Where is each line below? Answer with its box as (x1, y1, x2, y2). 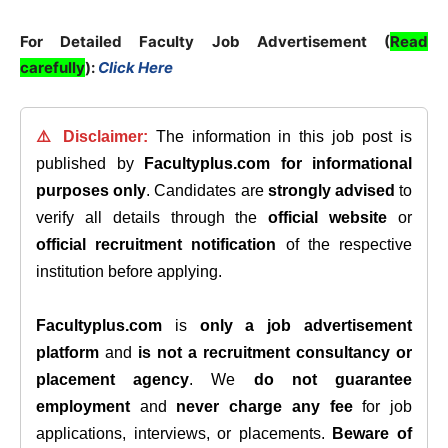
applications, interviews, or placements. (36, 425, 333, 442)
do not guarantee (253, 371, 413, 388)
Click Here (98, 58, 173, 77)
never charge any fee (176, 398, 353, 415)
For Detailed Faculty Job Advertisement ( (20, 32, 390, 51)
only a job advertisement (199, 317, 413, 334)
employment (36, 398, 130, 415)
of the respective (276, 236, 413, 253)
